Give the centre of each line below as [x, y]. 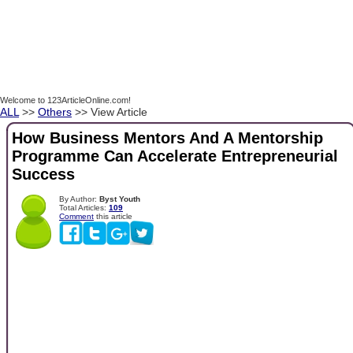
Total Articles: [84, 207]
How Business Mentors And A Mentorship [167, 138]
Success [43, 175]
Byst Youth [120, 199]
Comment [76, 216]
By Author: [79, 199]
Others [55, 112]
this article [113, 216]
